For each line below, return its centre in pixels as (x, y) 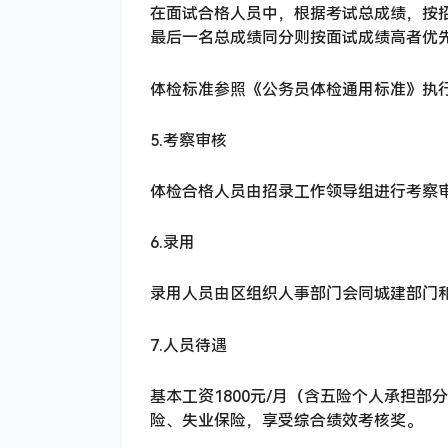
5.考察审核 (188, 140)
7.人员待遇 (188, 345)
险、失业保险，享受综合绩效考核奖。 (286, 420)
